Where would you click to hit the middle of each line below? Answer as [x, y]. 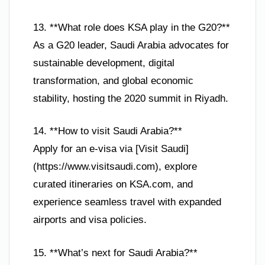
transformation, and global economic [113, 80]
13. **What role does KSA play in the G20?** [132, 27]
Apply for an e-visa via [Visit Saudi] [111, 149]
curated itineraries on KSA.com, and [113, 185]
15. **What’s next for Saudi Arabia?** [115, 253]
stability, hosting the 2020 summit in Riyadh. [131, 98]
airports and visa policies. [90, 220]
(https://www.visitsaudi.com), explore [115, 167]
